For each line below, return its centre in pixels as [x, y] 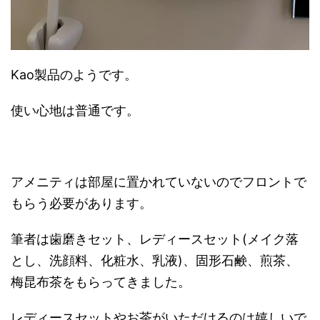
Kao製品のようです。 [74, 74]
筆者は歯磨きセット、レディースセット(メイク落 [155, 239]
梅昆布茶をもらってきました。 [101, 281]
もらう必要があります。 [81, 203]
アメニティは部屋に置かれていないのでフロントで [159, 181]
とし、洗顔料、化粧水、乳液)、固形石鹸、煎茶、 [155, 260]
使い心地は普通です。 [75, 110]
